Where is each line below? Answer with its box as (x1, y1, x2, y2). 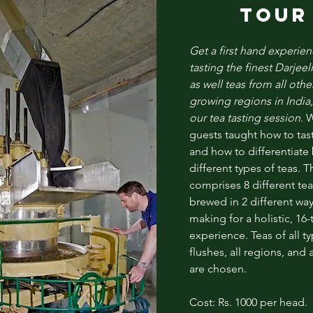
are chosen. (189, 261, 247, 275)
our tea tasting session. (189, 110, 306, 124)
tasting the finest (189, 60, 275, 74)
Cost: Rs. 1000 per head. (189, 295, 307, 309)
